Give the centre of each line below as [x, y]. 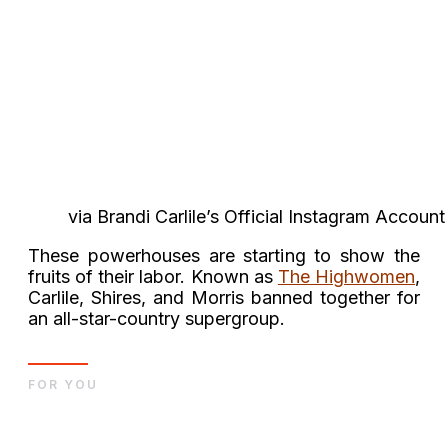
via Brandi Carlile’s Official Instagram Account [256, 216]
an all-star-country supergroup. [156, 318]
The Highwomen [346, 276]
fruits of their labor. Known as [153, 276]
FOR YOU [63, 384]
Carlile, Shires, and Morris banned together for [224, 297]
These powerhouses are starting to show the [224, 255]
